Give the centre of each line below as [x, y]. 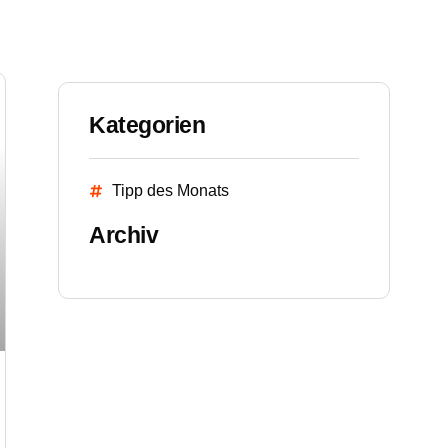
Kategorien [147, 125]
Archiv [123, 235]
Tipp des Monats [170, 191]
